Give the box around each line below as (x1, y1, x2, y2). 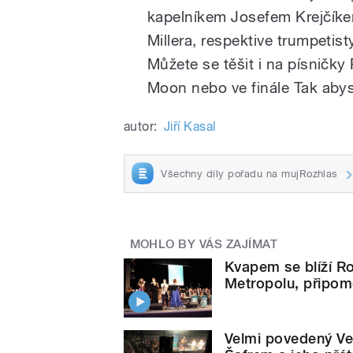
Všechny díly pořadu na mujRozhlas (161, 167, 338, 180)
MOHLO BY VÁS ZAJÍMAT (129, 237, 278, 252)
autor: (124, 118, 158, 134)
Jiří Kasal (163, 118, 216, 134)
